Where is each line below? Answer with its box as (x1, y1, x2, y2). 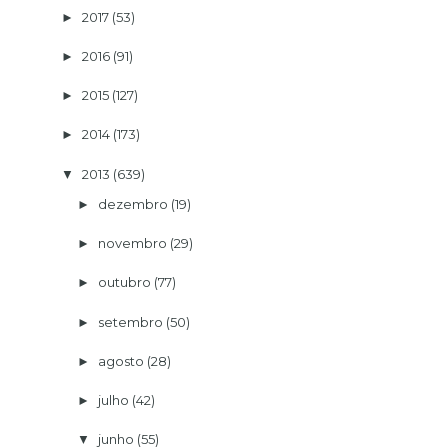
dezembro (97, 195, 168, 212)
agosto (97, 352, 144, 369)
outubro (97, 274, 151, 291)
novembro (97, 235, 167, 252)
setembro (97, 313, 163, 330)
